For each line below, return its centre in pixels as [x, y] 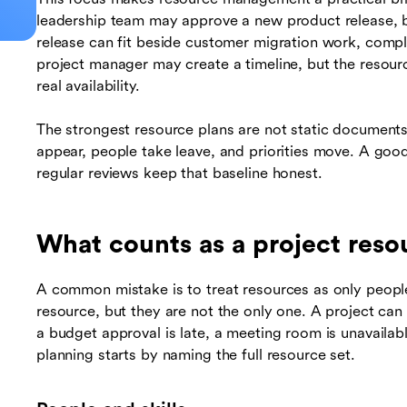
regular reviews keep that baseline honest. [179, 174]
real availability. [88, 86]
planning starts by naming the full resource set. [196, 355]
